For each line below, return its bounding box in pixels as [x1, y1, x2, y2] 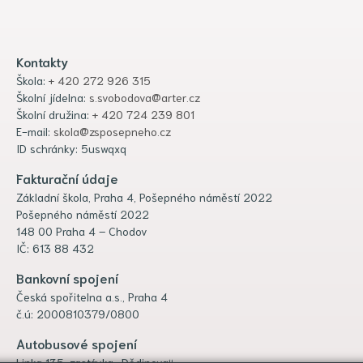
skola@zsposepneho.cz [53, 123, 171, 139]
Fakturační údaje [16, 169, 118, 186]
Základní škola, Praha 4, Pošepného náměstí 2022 [16, 189, 272, 204]
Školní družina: [16, 106, 92, 122]
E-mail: [16, 123, 53, 139]
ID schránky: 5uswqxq [16, 140, 126, 156]
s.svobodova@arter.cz [89, 89, 200, 105]
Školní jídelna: [16, 89, 89, 105]
